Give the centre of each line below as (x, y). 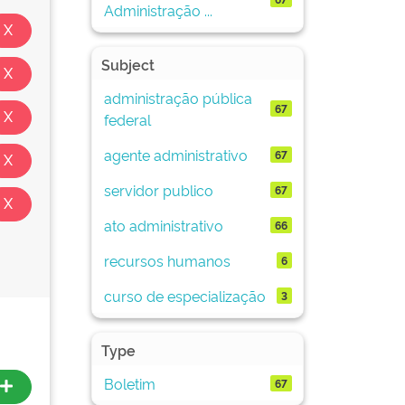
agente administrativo (175, 154)
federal (127, 119)
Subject (128, 64)
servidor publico (158, 189)
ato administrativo (163, 225)
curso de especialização (184, 295)
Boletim (129, 383)
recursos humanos (167, 260)
